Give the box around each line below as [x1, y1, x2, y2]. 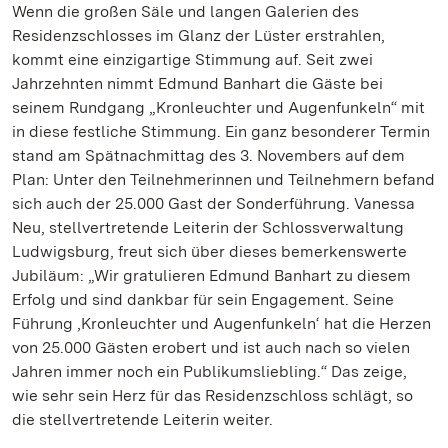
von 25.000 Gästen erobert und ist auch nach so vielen [12, 338, 410, 357]
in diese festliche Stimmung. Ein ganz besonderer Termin [12, 122, 430, 141]
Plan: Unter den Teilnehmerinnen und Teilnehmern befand [12, 170, 435, 189]
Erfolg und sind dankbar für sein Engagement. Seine [12, 290, 394, 309]
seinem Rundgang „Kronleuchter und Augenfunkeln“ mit [12, 98, 425, 117]
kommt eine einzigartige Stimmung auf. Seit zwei [12, 50, 373, 69]
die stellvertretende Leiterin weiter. [12, 410, 273, 429]
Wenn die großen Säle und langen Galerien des [12, 2, 359, 21]
